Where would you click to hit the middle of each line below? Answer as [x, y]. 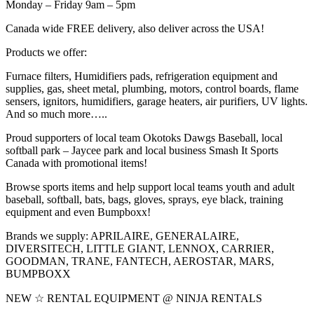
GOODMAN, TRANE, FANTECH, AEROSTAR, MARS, [140, 261]
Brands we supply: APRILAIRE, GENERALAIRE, [122, 235]
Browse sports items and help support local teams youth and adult [150, 186]
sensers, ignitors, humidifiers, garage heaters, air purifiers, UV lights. [157, 101]
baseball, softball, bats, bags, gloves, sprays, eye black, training [144, 199]
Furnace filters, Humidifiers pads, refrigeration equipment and [142, 76]
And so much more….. [56, 114]
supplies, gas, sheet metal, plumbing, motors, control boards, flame [152, 88]
